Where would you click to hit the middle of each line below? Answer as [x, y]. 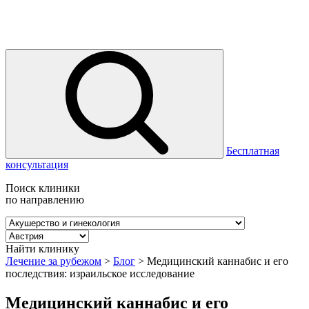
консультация [37, 165]
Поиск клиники [43, 188]
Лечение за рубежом [53, 261]
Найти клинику [42, 249]
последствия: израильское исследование [100, 273]
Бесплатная [253, 151]
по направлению [45, 200]
